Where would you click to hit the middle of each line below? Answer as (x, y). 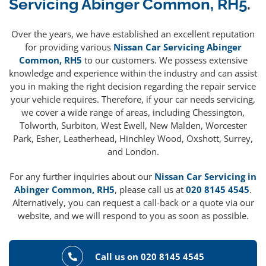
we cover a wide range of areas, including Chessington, (133, 113)
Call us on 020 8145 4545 (150, 257)
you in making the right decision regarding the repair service (133, 86)
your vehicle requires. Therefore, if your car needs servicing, (133, 99)
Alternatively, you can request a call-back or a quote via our (133, 203)
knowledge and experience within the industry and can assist (133, 73)
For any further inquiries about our (82, 177)
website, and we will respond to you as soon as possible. (133, 216)
